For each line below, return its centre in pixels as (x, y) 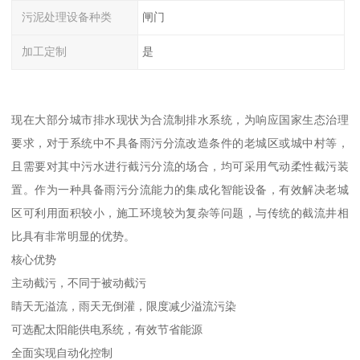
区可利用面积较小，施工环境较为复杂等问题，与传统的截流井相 (180, 213)
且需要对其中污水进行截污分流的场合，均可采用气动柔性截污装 (180, 166)
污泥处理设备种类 (67, 17)
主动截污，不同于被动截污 (79, 282)
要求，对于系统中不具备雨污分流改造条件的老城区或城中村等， (180, 143)
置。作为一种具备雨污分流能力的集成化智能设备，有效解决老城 (180, 189)
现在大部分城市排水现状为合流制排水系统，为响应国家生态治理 (180, 119)
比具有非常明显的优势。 (74, 236)
